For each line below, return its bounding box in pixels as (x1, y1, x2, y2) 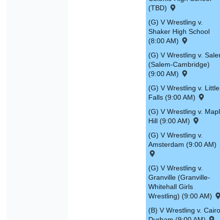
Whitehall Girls (148, 183, 193, 191)
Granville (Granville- (148, 173, 210, 182)
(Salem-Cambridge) (148, 60, 210, 69)
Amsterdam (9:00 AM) (148, 140, 217, 149)
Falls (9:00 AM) (148, 93, 197, 102)
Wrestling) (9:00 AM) (148, 192, 214, 200)
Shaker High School (148, 27, 210, 36)
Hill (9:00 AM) (148, 117, 192, 125)
